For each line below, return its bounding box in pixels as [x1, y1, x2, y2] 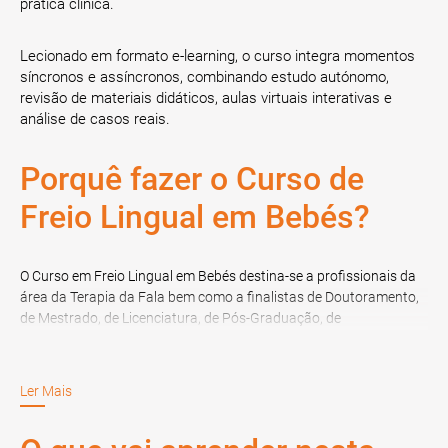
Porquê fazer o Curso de [20, 160, 364, 198]
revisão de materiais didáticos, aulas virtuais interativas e [20, 89, 392, 107]
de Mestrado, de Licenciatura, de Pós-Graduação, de [20, 310, 341, 326]
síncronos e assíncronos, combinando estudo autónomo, [20, 68, 389, 86]
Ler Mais [20, 383, 72, 399]
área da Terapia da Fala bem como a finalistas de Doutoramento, [20, 289, 419, 305]
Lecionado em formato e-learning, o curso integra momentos [20, 47, 415, 65]
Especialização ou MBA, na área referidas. [20, 331, 278, 347]
